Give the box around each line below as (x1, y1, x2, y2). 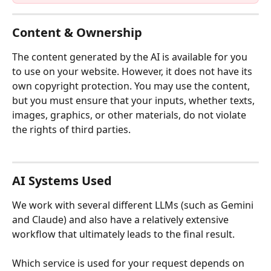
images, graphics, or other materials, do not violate (12, 108, 249, 122)
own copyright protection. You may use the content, (12, 79, 252, 93)
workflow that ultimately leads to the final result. (12, 227, 235, 241)
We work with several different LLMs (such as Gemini (12, 198, 256, 212)
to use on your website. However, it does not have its (12, 65, 255, 79)
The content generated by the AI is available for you (12, 50, 250, 64)
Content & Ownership (12, 24, 142, 41)
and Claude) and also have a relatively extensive (12, 212, 231, 226)
